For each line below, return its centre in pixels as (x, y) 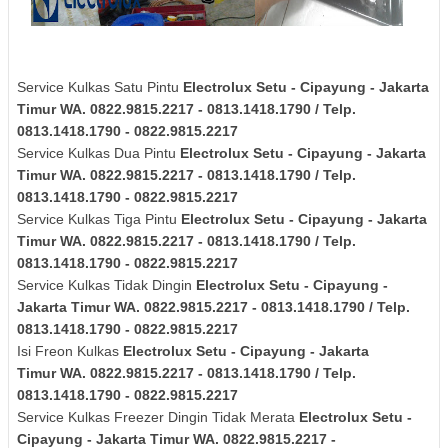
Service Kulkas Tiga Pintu (99, 218)
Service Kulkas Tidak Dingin (106, 284)
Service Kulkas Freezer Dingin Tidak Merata (158, 416)
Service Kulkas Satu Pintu (100, 86)
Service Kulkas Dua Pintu (98, 152)
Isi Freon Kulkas (70, 350)
